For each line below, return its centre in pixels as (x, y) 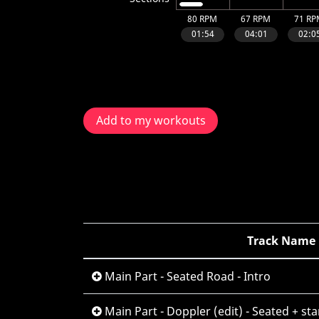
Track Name (281, 241)
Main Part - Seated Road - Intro (186, 276)
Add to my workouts (151, 121)
